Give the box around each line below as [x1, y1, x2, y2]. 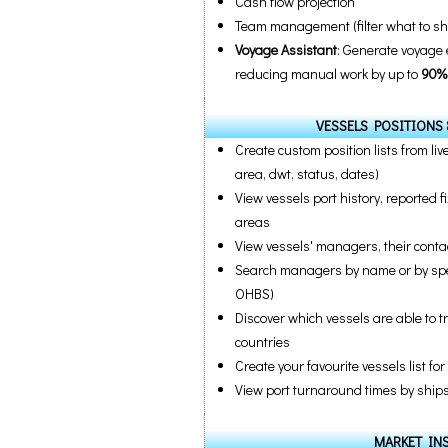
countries [235, 332, 290, 351]
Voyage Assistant [235, 40, 337, 59]
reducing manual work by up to [235, 64, 421, 83]
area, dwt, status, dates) [235, 164, 379, 183]
